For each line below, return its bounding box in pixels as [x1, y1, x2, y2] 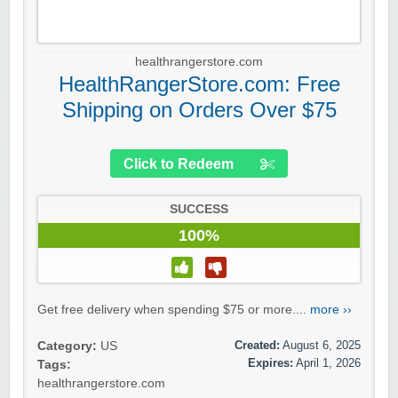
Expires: [248, 356, 293, 370]
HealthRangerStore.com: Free [58, 72, 340, 97]
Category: [37, 339, 97, 354]
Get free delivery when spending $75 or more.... [37, 303, 310, 317]
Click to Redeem [123, 156, 234, 172]
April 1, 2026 [296, 356, 361, 370]
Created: [235, 338, 280, 353]
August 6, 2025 [283, 338, 361, 353]
